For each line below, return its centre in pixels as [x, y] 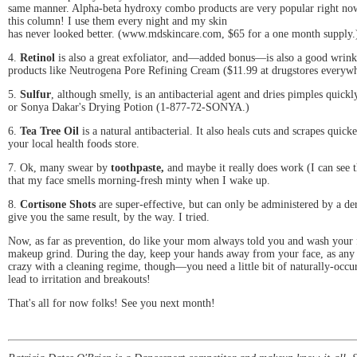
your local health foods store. [74, 143]
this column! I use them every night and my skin [118, 21]
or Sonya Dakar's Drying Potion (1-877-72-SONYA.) [129, 107]
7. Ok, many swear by [59, 167]
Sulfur [35, 94]
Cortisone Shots [59, 204]
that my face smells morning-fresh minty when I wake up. [139, 180]
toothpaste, [137, 167]
